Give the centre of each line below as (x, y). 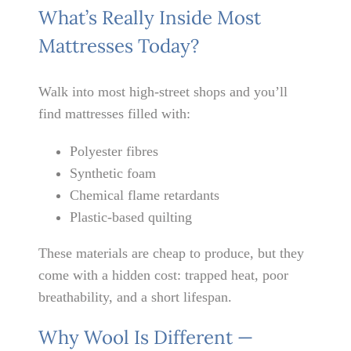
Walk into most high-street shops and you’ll (163, 92)
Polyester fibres (114, 152)
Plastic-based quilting (131, 217)
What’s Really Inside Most (150, 17)
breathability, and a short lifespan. (136, 297)
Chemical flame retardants (145, 195)
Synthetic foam (113, 174)
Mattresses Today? (119, 45)
